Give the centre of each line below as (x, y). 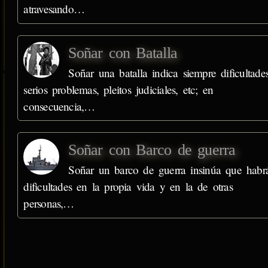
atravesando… (54, 9)
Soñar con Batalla (123, 53)
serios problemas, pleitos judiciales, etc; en (118, 89)
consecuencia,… (59, 106)
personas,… (49, 203)
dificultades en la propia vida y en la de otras (128, 186)
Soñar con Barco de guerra (152, 150)
